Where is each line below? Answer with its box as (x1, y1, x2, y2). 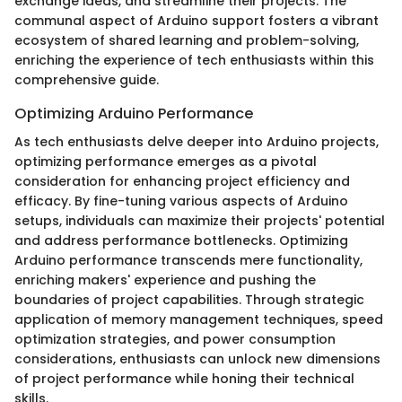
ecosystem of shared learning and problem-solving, (14, 31, 359, 49)
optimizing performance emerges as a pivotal (14, 152, 317, 170)
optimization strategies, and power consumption (14, 329, 336, 348)
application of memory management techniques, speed (14, 310, 383, 328)
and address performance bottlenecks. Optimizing (14, 231, 348, 249)
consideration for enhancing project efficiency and (14, 171, 350, 190)
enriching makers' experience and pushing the (14, 270, 316, 289)
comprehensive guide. (14, 70, 159, 89)
